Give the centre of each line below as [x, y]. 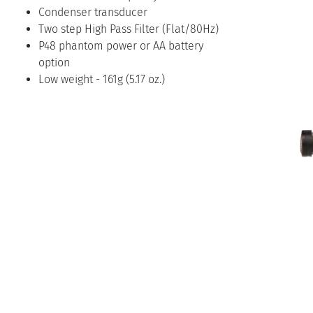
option [54, 62]
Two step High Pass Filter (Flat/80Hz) [129, 29]
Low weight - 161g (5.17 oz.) [102, 79]
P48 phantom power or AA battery [121, 45]
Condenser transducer [93, 12]
